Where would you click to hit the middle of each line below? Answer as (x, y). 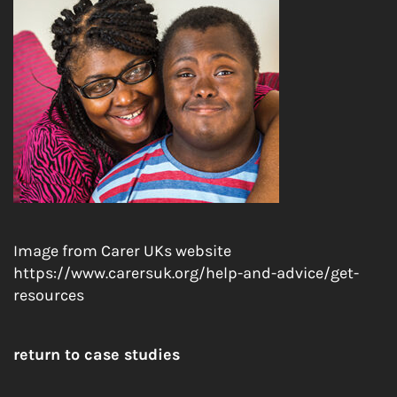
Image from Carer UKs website (122, 250)
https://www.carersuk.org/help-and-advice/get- (186, 272)
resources (49, 295)
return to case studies (97, 354)
